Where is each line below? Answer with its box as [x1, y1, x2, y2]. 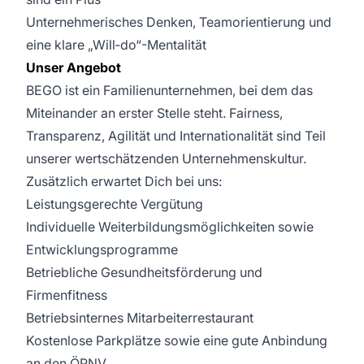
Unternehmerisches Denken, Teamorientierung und [26, 14, 331, 30]
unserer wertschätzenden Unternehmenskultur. [26, 150, 306, 167]
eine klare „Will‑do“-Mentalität [26, 37, 206, 53]
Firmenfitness [26, 287, 107, 303]
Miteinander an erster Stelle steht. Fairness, [26, 105, 283, 121]
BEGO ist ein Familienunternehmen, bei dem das [26, 82, 313, 98]
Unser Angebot [26, 59, 121, 76]
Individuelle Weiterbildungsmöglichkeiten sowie [26, 219, 314, 235]
